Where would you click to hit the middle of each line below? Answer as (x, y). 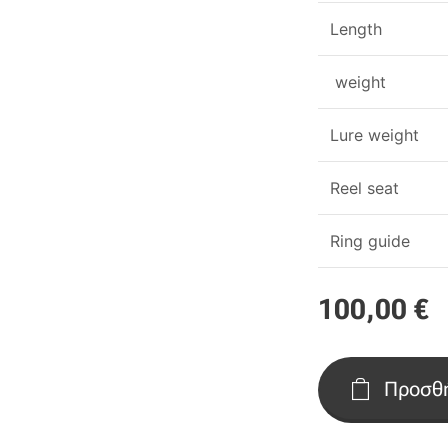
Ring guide (370, 241)
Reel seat (365, 188)
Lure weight (375, 135)
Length (356, 29)
